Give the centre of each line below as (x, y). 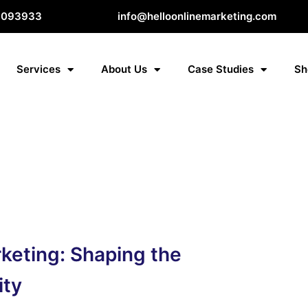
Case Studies (221, 69)
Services (39, 69)
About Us (124, 69)
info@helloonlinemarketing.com (197, 16)
